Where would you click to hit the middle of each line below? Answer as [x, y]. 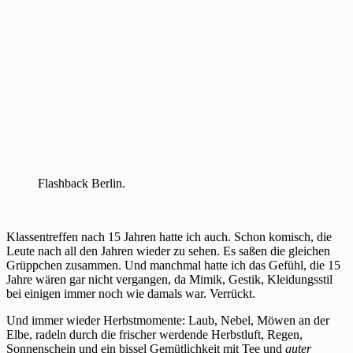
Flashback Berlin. [82, 183]
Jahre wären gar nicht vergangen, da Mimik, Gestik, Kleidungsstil [169, 279]
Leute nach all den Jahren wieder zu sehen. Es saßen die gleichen [168, 251]
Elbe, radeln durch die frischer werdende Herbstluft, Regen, [154, 334]
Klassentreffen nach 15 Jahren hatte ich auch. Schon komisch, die [169, 236]
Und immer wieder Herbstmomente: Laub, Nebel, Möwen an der [168, 320]
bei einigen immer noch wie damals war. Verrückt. [131, 293]
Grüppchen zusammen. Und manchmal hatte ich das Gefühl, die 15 [173, 265]
